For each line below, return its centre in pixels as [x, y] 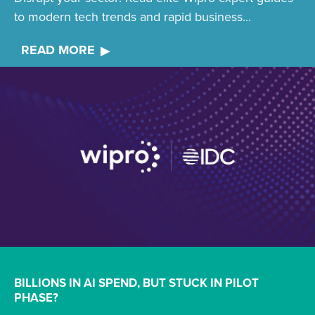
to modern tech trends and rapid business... [133, 17]
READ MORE [58, 50]
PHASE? [36, 298]
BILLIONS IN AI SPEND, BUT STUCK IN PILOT [136, 283]
